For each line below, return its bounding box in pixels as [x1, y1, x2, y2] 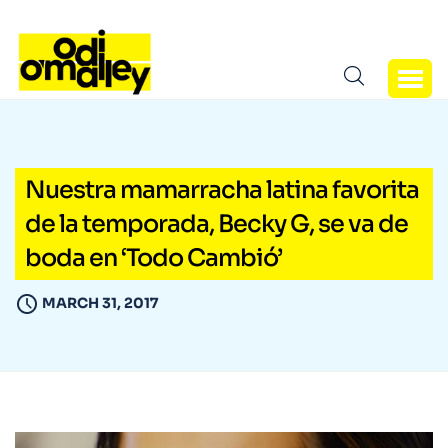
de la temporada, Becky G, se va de [25, 209, 408, 240]
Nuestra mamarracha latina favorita [25, 175, 419, 206]
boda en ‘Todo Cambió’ [25, 243, 282, 274]
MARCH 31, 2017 [42, 294, 159, 313]
